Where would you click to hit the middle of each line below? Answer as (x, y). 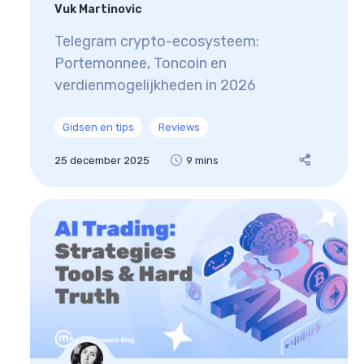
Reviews (179, 128)
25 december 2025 (102, 160)
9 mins (202, 160)
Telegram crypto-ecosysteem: (156, 42)
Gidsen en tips (98, 128)
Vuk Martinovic (98, 10)
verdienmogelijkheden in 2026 (155, 86)
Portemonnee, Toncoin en (140, 64)
